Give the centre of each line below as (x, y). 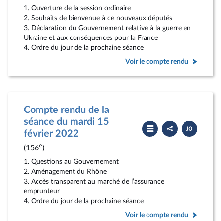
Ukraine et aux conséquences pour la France (91, 38)
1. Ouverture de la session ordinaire (77, 8)
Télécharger (199, 124)
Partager (175, 124)
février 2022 (51, 134)
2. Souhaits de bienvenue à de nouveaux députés (98, 18)
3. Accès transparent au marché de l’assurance (94, 181)
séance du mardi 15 (66, 122)
